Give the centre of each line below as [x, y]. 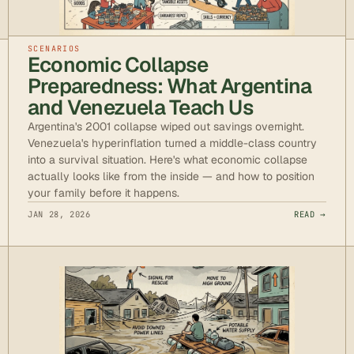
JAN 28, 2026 [59, 214]
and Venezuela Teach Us [140, 107]
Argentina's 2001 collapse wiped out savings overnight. [166, 126]
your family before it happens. [104, 192]
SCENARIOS [54, 48]
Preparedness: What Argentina [170, 86]
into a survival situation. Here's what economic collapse [168, 159]
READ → [310, 214]
